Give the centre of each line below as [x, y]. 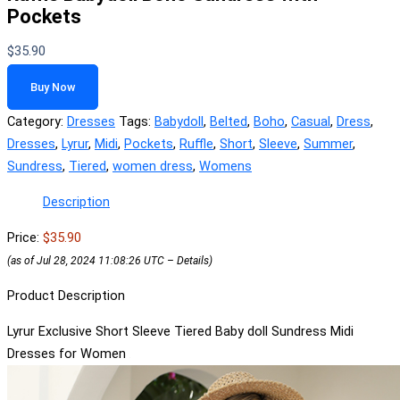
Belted [229, 122]
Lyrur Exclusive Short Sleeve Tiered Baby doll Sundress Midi [180, 331]
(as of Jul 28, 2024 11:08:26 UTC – [92, 260]
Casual [311, 122]
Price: [25, 237]
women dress [153, 167]
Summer [328, 144]
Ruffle [196, 144]
